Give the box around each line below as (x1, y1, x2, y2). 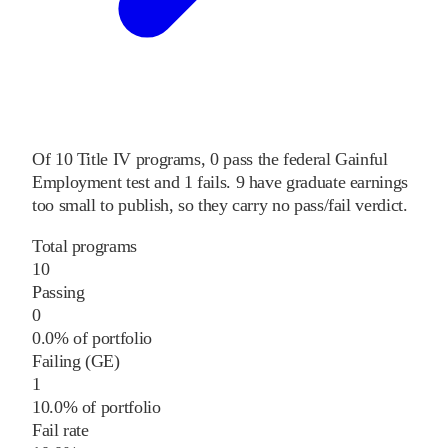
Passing (32, 281, 85, 302)
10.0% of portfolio (32, 396, 161, 417)
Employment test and (32, 171, 180, 192)
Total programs (32, 235, 137, 256)
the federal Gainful (257, 148, 388, 169)
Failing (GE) (32, 350, 120, 371)
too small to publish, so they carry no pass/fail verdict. (32, 194, 408, 215)
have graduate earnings (244, 171, 408, 192)
